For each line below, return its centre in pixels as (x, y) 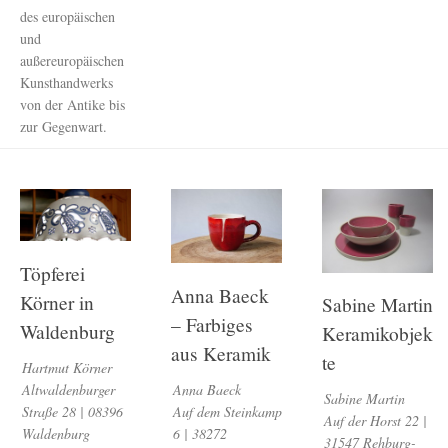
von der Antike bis (72, 105)
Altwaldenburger (68, 389)
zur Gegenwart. (63, 127)
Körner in (57, 303)
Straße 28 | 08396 (72, 411)
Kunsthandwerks (66, 83)
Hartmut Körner (66, 367)
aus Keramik (221, 354)
